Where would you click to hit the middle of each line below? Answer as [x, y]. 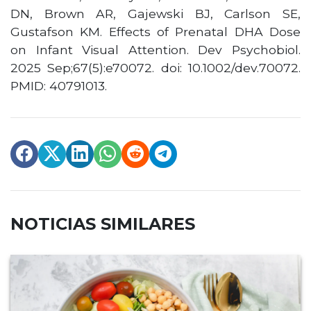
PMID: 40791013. [59, 86]
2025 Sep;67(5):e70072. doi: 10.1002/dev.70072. [155, 68]
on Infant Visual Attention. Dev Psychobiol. [155, 50]
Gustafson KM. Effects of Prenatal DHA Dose [155, 32]
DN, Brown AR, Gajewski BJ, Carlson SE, [155, 14]
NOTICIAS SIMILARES [103, 224]
